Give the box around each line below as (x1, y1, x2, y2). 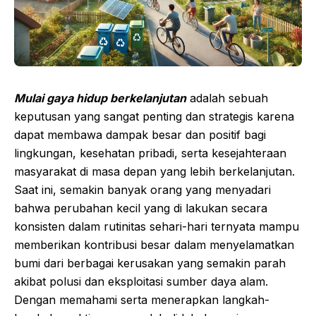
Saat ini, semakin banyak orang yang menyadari (14, 183, 271, 197)
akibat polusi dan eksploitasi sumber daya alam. (14, 274, 268, 289)
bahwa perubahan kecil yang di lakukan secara (14, 201, 267, 216)
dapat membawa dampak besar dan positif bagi (14, 128, 266, 142)
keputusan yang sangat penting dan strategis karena (14, 109, 294, 124)
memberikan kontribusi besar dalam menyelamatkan (14, 238, 294, 253)
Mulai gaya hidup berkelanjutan (14, 91, 186, 106)
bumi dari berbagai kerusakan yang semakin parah (14, 256, 286, 271)
